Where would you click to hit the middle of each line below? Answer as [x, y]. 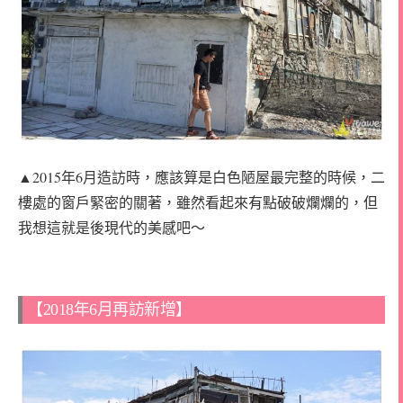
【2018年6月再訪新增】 [109, 310]
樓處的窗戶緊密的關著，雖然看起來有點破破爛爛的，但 [198, 201]
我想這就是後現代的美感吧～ [112, 227]
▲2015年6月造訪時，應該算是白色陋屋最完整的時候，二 [201, 176]
